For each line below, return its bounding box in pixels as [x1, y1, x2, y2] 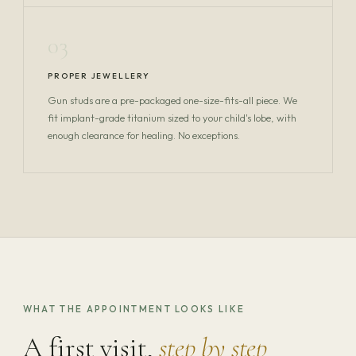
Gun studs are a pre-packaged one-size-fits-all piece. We [48, 94, 298, 107]
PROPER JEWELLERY [48, 71, 150, 82]
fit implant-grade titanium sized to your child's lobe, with [48, 111, 297, 125]
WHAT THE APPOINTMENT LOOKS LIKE [22, 302, 246, 315]
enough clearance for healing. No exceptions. [48, 129, 241, 142]
